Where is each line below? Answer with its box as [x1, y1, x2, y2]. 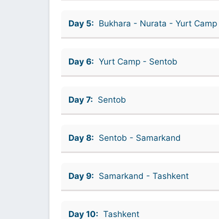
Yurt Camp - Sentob [98, 56, 177, 66]
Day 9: [68, 171, 94, 181]
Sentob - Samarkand [98, 132, 181, 143]
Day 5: [68, 18, 94, 28]
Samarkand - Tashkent [98, 171, 189, 181]
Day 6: [68, 56, 94, 66]
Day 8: [68, 132, 94, 143]
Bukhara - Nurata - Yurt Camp [98, 18, 217, 28]
